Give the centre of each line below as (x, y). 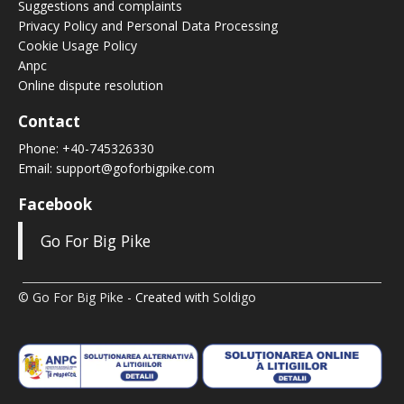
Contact (49, 121)
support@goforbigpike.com (135, 168)
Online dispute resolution (91, 85)
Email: (37, 168)
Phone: (40, 148)
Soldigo (234, 297)
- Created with (168, 297)
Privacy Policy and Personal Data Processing (148, 25)
